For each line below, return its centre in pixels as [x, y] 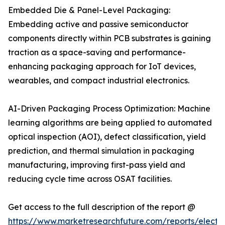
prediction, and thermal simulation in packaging [101, 151]
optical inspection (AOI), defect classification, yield [107, 137]
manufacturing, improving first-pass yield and [97, 165]
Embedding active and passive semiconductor [98, 24]
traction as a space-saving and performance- [97, 52]
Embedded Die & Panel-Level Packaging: [89, 10]
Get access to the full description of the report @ [102, 207]
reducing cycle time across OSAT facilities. [90, 179]
